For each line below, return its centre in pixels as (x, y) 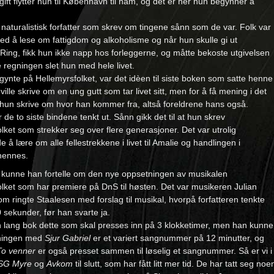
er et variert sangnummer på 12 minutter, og (177, 238)
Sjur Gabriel (68, 238)
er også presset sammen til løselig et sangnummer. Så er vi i (154, 251)
